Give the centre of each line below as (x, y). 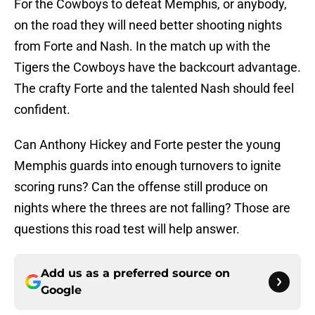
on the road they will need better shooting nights (148, 25)
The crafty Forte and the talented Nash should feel (154, 89)
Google (61, 290)
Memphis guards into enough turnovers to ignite (148, 166)
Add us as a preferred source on (135, 274)
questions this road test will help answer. (127, 229)
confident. (42, 110)
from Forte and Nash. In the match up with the (142, 46)
